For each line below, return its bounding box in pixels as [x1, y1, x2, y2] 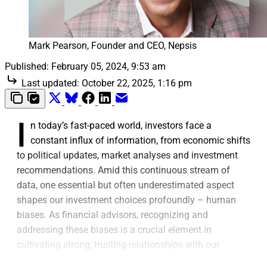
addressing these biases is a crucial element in [17, 223, 212, 235]
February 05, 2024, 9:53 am [51, 60, 166, 72]
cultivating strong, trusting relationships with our [17, 238, 219, 250]
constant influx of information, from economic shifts [30, 134, 250, 146]
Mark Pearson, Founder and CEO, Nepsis [29, 39, 197, 51]
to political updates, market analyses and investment [17, 149, 238, 161]
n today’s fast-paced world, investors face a [30, 119, 212, 131]
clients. [17, 253, 46, 265]
